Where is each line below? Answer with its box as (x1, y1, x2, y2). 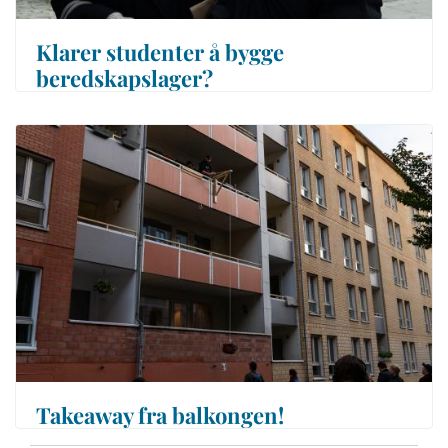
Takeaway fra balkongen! (36, 399, 284, 430)
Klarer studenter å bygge (36, 36, 284, 67)
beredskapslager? (36, 62, 213, 93)
